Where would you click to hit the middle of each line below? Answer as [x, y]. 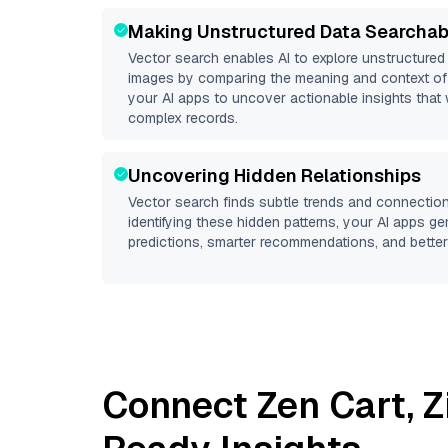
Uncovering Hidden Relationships [274, 175]
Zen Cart [332, 405]
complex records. [183, 118]
